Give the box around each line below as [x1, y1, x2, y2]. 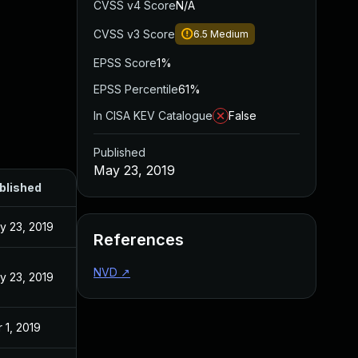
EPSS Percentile [93, 82, 178, 96]
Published [93, 145, 145, 159]
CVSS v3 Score [93, 27, 175, 41]
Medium [210, 28, 249, 40]
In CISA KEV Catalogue [93, 109, 213, 122]
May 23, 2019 [93, 162, 175, 178]
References [93, 230, 184, 249]
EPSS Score [93, 56, 157, 70]
